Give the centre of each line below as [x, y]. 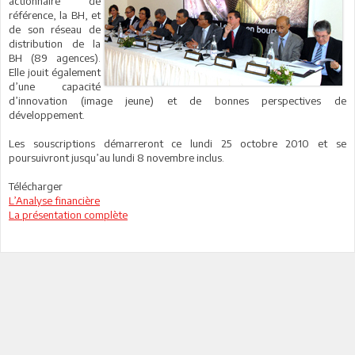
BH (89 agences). [55, 58]
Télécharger [36, 186]
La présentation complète [68, 215]
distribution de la [55, 44]
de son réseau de [55, 29]
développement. [47, 115]
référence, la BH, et [55, 15]
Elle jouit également [55, 72]
